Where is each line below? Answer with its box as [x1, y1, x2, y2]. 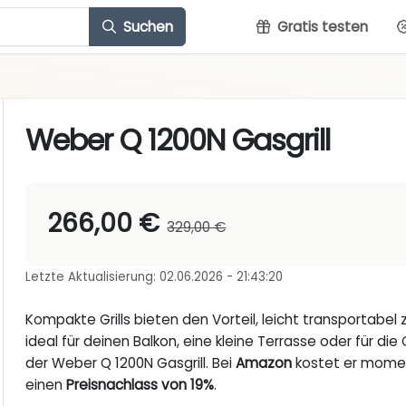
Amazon [236, 353, 293, 373]
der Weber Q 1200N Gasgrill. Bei [25, 353, 237, 373]
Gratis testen [274, 16, 368, 36]
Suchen [119, 16, 173, 36]
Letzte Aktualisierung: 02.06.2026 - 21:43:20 [25, 268, 284, 286]
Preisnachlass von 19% [66, 375, 215, 395]
